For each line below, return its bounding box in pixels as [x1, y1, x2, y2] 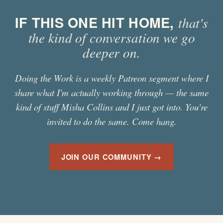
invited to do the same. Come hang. [46, 114, 177, 127]
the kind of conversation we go [28, 28, 195, 46]
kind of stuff [15, 100, 61, 113]
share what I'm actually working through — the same [14, 86, 209, 99]
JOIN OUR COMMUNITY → [61, 151, 162, 162]
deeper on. [83, 43, 140, 61]
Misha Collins [61, 100, 113, 113]
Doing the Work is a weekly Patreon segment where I [14, 71, 209, 84]
